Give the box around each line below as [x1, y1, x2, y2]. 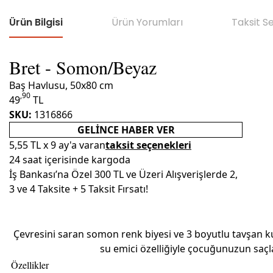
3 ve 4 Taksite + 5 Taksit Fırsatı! [9, 182, 148, 196]
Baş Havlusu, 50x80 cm [9, 79, 113, 92]
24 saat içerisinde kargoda [9, 153, 130, 166]
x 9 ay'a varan [43, 138, 105, 152]
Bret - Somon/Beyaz [9, 55, 157, 79]
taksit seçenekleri [105, 138, 191, 152]
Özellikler [11, 258, 49, 271]
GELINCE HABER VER [77, 123, 175, 136]
